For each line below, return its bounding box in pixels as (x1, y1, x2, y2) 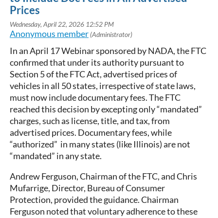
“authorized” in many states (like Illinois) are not (10, 139, 190, 150)
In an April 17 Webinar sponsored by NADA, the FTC (10, 45, 206, 56)
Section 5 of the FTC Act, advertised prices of (10, 69, 177, 80)
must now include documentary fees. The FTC (10, 92, 181, 103)
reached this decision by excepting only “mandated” (10, 104, 202, 115)
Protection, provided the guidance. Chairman (10, 194, 179, 205)
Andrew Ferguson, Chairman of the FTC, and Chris (10, 171, 197, 182)
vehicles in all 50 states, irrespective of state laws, (10, 80, 196, 91)
